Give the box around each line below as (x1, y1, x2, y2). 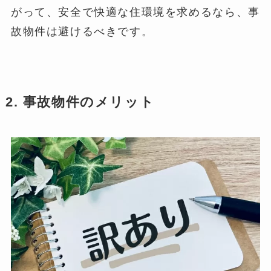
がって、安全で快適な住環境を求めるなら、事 (10, 5, 260, 18)
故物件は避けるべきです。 (10, 25, 154, 38)
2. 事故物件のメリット (5, 94, 155, 109)
